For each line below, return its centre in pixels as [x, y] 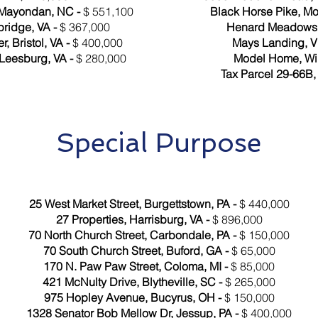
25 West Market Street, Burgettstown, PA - [134, 204]
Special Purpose [159, 143]
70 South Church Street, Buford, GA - [137, 251]
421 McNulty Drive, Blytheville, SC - [134, 282]
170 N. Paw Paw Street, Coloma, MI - [137, 266]
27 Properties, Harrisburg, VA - [134, 219]
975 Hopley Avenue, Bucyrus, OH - [134, 297]
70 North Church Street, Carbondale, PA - [134, 235]
